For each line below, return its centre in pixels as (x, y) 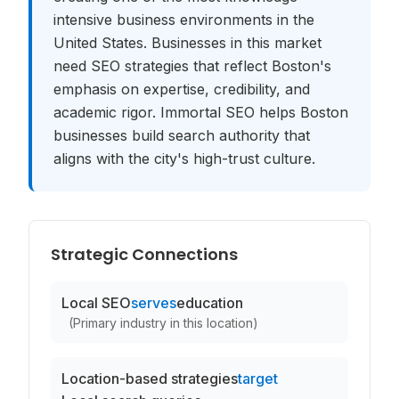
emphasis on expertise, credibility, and (182, 89)
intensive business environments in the (184, 20)
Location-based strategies (150, 379)
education (210, 303)
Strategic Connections (144, 254)
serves (154, 303)
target (258, 379)
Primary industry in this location (163, 323)
